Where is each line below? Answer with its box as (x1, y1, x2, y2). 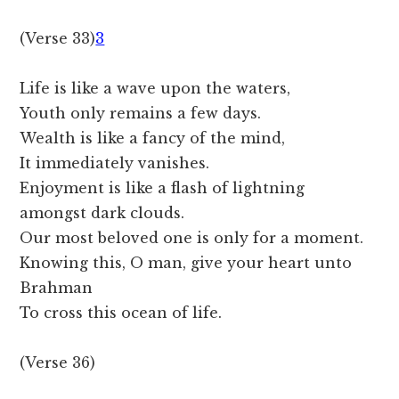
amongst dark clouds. (20, 204, 185, 223)
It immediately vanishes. (20, 154, 210, 173)
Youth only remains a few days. (20, 104, 262, 123)
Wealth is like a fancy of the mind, (20, 129, 286, 148)
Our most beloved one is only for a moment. (20, 229, 364, 248)
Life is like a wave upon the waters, (20, 79, 291, 98)
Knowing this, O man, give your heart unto (20, 254, 353, 273)
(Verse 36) (20, 354, 96, 372)
